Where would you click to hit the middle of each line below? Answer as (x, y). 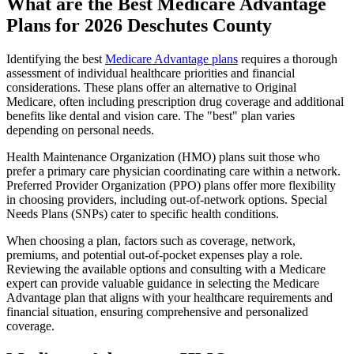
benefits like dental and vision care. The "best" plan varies (151, 115)
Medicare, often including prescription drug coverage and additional (175, 101)
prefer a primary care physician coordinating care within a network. (173, 171)
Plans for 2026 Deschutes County (139, 25)
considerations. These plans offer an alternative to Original (151, 87)
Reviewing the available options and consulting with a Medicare (166, 269)
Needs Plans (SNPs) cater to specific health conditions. (143, 213)
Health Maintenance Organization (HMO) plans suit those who (163, 156)
